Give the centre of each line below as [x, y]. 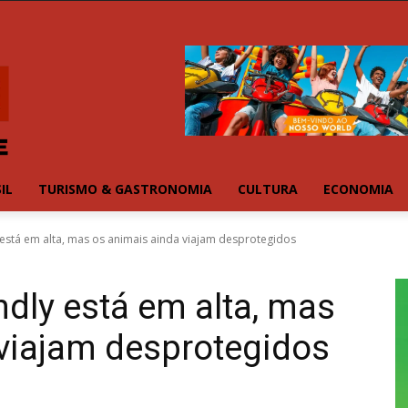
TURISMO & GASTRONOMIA [125, 189]
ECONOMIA [358, 189]
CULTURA [268, 189]
